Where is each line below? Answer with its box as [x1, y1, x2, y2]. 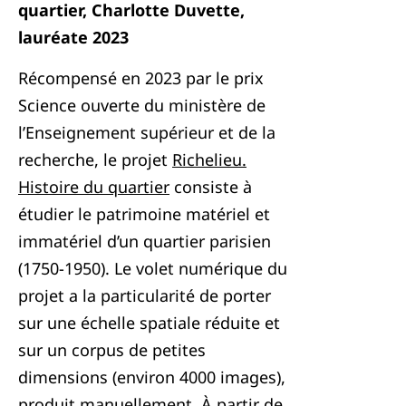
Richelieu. [172, 149, 246, 170]
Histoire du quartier [18, 176, 169, 198]
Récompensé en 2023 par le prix [18, 67, 264, 89]
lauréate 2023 [18, 26, 129, 48]
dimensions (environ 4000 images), [18, 366, 285, 388]
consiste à [169, 176, 252, 198]
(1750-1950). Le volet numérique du [18, 257, 287, 279]
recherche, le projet [18, 149, 172, 170]
